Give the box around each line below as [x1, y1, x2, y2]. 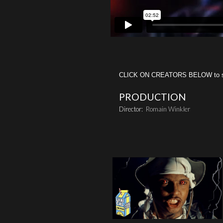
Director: [119, 105, 146, 113]
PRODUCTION [119, 91, 186, 103]
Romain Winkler [146, 105, 190, 113]
